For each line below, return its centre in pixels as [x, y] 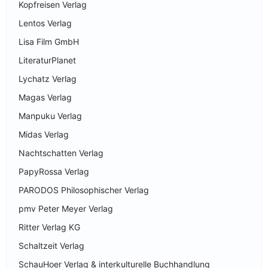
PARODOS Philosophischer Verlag [84, 190]
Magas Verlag [45, 97]
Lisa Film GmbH [49, 41]
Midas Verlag [44, 134]
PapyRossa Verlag [54, 171]
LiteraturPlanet [47, 60]
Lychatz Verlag [48, 78]
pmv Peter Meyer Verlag [66, 208]
